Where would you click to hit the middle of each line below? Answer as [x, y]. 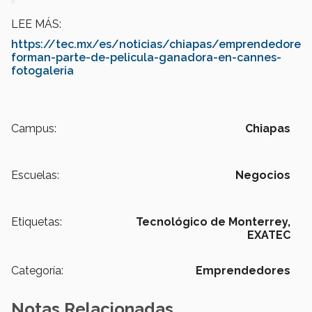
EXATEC [269, 235]
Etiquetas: [37, 222]
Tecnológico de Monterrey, [213, 222]
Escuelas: [35, 175]
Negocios [263, 175]
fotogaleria [42, 71]
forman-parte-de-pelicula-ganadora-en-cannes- [146, 58]
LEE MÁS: [38, 24]
